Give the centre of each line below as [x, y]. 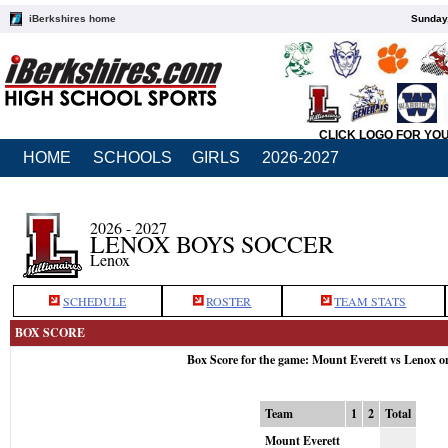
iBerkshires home [72, 18]
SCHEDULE [94, 301]
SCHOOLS [132, 157]
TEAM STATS [370, 301]
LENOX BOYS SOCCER [212, 244]
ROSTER [229, 301]
